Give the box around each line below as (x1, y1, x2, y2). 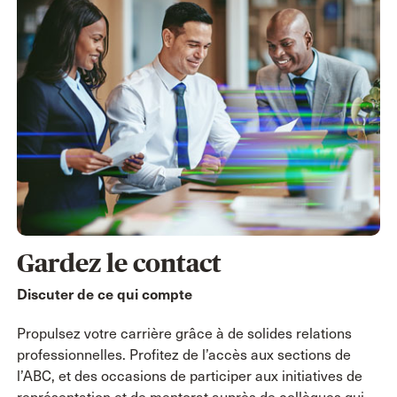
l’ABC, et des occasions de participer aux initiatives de (16, 367, 362, 385)
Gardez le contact (16, 248, 222, 277)
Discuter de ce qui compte (16, 285, 192, 303)
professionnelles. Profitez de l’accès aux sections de (16, 346, 351, 363)
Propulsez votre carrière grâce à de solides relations (16, 324, 352, 342)
